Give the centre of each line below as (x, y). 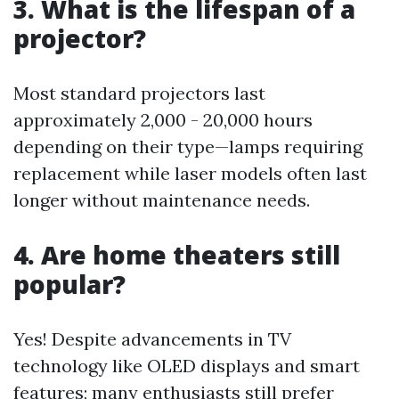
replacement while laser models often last (190, 173)
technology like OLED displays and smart (187, 366)
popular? (69, 284)
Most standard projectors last (139, 93)
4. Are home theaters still (177, 255)
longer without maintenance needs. (162, 200)
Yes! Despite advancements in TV (152, 339)
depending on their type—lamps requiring (188, 147)
